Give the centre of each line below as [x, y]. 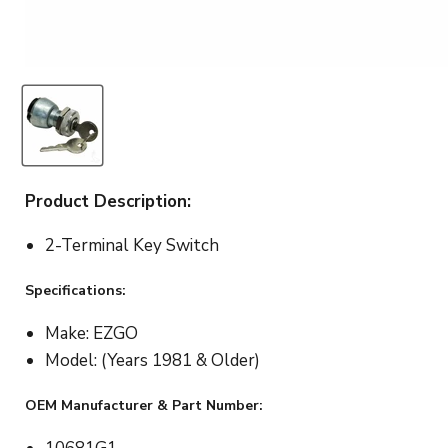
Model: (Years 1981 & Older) [152, 360]
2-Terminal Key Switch [132, 245]
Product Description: [108, 201]
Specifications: [75, 290]
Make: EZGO [91, 333]
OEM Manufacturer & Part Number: [144, 405]
